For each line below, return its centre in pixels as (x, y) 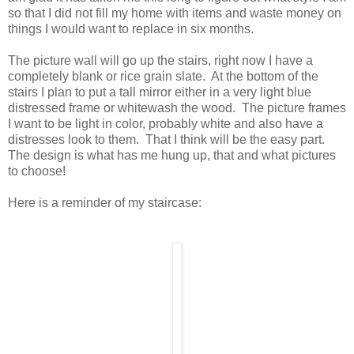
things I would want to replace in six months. (131, 28)
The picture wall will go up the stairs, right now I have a (160, 60)
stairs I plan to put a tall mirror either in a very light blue (160, 92)
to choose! (37, 171)
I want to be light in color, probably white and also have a (166, 123)
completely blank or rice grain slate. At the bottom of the (163, 76)
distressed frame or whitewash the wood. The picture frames (177, 107)
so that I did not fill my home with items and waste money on (175, 13)
